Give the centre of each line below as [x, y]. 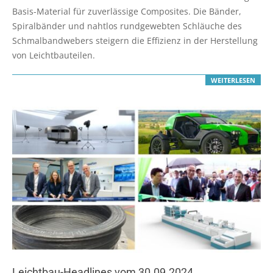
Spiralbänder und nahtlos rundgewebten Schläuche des [127, 26]
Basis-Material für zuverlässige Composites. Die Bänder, [127, 11]
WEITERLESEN [233, 80]
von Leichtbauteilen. [54, 55]
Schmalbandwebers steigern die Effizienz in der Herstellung [135, 40]
